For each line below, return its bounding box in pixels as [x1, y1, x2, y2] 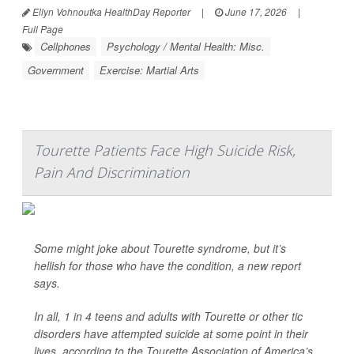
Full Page [22, 22, 63, 36]
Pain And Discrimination [34, 163, 190, 182]
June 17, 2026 [223, 5, 287, 18]
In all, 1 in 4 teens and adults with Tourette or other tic [34, 308, 303, 324]
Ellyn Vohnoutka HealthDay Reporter [30, 5, 190, 18]
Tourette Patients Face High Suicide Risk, [34, 141, 296, 160]
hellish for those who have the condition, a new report [34, 258, 301, 273]
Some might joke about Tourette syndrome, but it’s [34, 240, 286, 256]
